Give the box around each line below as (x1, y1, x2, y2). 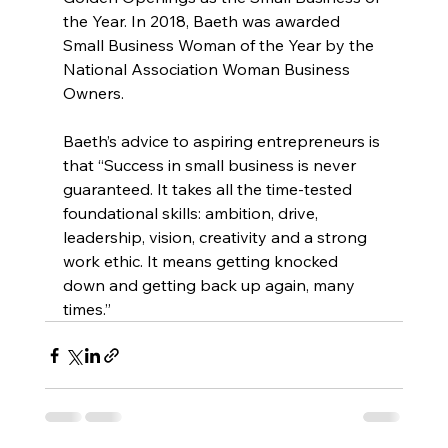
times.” (62, 299, 111, 320)
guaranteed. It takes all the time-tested (62, 179, 356, 200)
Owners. (62, 83, 124, 104)
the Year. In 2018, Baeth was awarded (62, 11, 344, 32)
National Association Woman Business (62, 59, 354, 80)
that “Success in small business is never (62, 155, 360, 176)
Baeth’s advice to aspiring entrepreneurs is (62, 131, 384, 152)
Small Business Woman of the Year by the (62, 35, 378, 56)
